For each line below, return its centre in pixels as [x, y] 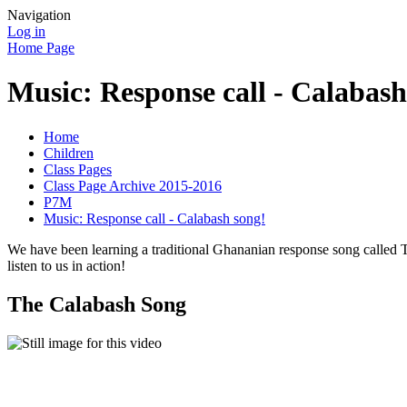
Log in [26, 31]
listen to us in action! [66, 265]
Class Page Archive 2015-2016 [133, 185]
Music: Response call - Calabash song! [154, 218]
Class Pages [78, 169]
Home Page [41, 48]
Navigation [39, 15]
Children [69, 153]
